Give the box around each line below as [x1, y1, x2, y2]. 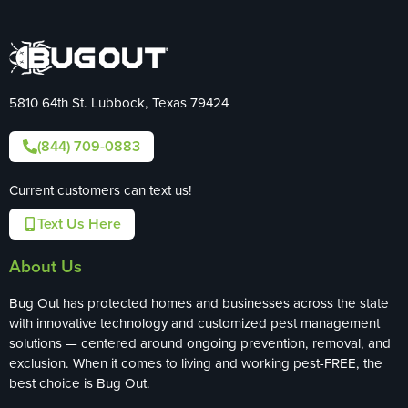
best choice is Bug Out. [9, 373, 150, 393]
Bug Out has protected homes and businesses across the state [9, 293, 389, 313]
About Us [9, 253, 82, 280]
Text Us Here [37, 213, 121, 235]
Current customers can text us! [9, 180, 192, 200]
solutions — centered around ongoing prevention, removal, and [9, 333, 391, 353]
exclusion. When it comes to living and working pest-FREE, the [9, 353, 382, 373]
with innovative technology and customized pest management [9, 313, 380, 333]
